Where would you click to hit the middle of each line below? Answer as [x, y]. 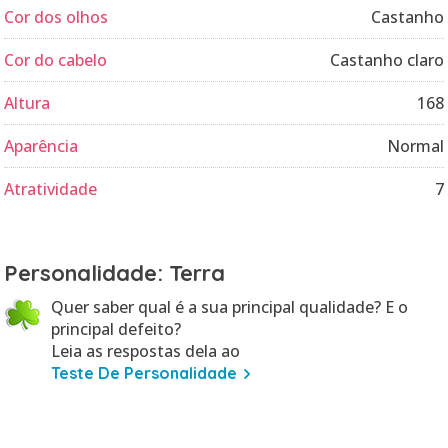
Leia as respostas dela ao [145, 351]
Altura [27, 103]
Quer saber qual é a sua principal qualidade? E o [229, 307]
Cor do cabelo [55, 60]
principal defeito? [116, 329]
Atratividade [50, 189]
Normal [415, 146]
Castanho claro [387, 60]
